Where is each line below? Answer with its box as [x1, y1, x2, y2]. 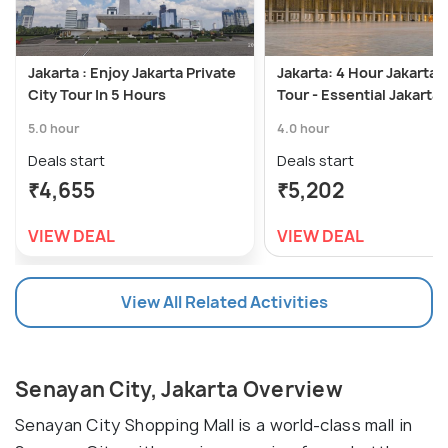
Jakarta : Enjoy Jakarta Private [28, 63, 236, 83]
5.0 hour [28, 120, 80, 138]
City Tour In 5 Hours [28, 85, 166, 105]
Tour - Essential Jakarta [277, 85, 440, 105]
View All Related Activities [120, 291, 328, 314]
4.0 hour [277, 120, 330, 138]
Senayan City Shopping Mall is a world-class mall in [15, 414, 413, 437]
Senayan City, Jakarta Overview [15, 376, 343, 404]
